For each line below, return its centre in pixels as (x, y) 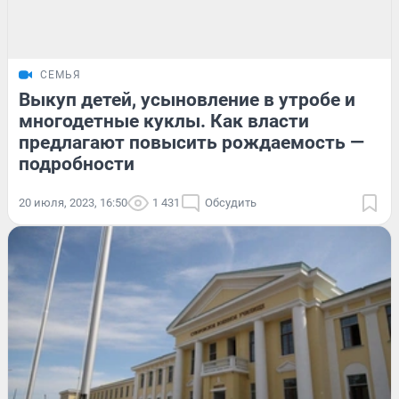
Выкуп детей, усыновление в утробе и (187, 100)
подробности (77, 164)
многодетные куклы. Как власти (164, 122)
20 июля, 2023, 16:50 (73, 203)
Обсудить (231, 203)
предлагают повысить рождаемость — (191, 143)
